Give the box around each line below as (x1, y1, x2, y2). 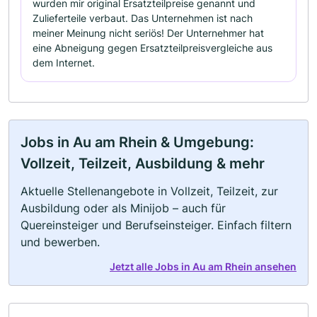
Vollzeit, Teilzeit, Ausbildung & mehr (21, 154, 265, 172)
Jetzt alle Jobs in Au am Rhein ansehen (110, 260, 296, 272)
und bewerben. (21, 234, 100, 249)
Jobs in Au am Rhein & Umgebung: (21, 133, 254, 151)
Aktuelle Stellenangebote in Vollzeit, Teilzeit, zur (21, 183, 278, 198)
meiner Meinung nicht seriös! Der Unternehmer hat (33, 26, 264, 39)
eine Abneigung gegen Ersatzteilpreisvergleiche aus (33, 41, 272, 54)
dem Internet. (33, 56, 95, 69)
